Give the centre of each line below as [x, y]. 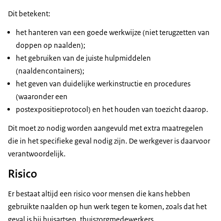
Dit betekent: [29, 14]
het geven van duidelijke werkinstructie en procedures [103, 84]
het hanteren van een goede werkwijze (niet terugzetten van [113, 33]
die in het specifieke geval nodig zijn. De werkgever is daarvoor [109, 141]
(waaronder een [42, 97]
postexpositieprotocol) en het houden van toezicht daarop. [112, 110]
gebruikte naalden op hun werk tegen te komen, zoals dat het [107, 207]
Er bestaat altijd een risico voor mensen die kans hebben [99, 194]
